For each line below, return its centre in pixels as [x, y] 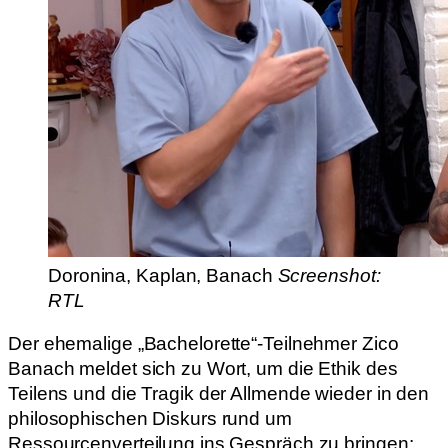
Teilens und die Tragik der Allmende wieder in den [219, 394]
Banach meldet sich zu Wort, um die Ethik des [203, 369]
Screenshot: [329, 275]
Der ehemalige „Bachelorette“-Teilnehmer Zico [203, 344]
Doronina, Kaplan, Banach [163, 275]
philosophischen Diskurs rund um [150, 419]
